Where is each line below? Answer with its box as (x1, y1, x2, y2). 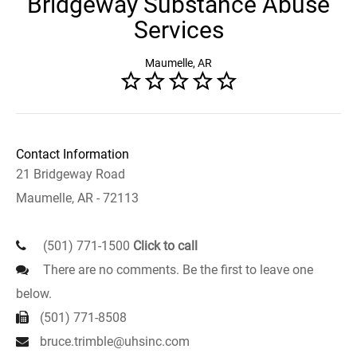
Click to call (133, 238, 198, 253)
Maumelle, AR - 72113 (16, 190, 139, 206)
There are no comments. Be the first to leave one (40, 262, 313, 277)
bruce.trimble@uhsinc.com (40, 334, 190, 349)
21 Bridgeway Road (16, 167, 125, 182)
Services (133, 16, 224, 44)
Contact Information (16, 147, 129, 162)
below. (16, 286, 52, 301)
